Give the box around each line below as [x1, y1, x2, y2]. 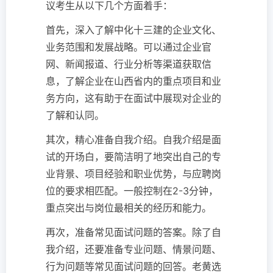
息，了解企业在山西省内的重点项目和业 [46, 75, 221, 88]
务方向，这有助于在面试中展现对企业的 [46, 92, 221, 105]
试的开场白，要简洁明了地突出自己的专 [46, 151, 221, 163]
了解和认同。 [46, 109, 104, 122]
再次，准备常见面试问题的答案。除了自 [46, 226, 221, 239]
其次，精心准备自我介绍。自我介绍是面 [46, 133, 221, 146]
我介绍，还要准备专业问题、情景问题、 [46, 243, 221, 256]
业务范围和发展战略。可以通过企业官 [46, 41, 211, 54]
